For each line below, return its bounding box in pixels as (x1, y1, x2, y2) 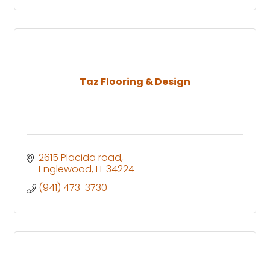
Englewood (39, 162, 92, 176)
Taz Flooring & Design (80, 74, 190, 89)
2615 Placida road (39, 150, 121, 165)
